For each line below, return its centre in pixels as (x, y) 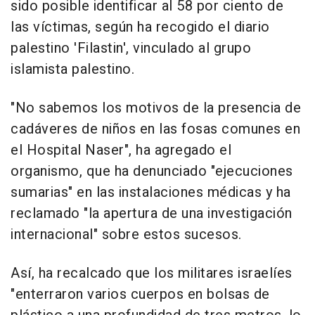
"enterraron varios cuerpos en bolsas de (140, 295)
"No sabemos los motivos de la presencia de (156, 108)
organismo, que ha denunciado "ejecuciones (152, 172)
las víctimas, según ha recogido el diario (140, 27)
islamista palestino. (72, 70)
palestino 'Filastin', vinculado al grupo (131, 49)
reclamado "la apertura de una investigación (152, 214)
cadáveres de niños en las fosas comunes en (155, 129)
